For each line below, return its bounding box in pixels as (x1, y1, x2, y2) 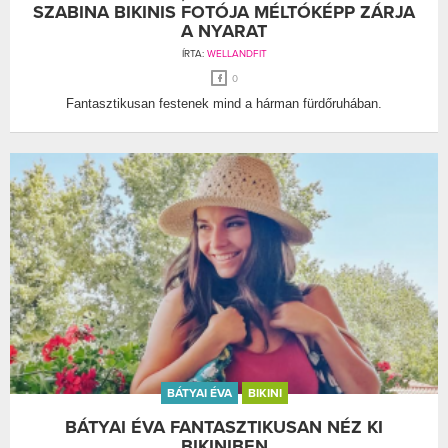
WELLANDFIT (206, 47, 267, 60)
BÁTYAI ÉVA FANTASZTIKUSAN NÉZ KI (65, 415, 383, 438)
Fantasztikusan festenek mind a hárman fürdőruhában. (66, 95, 382, 111)
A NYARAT (181, 19, 267, 42)
